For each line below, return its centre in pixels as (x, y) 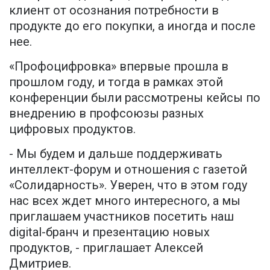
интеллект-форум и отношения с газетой (128, 170)
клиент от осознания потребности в (114, 11)
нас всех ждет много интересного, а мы (125, 201)
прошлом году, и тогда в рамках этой (116, 82)
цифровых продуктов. (74, 129)
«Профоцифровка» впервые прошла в (119, 67)
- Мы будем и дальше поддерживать (116, 154)
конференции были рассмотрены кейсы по (135, 98)
